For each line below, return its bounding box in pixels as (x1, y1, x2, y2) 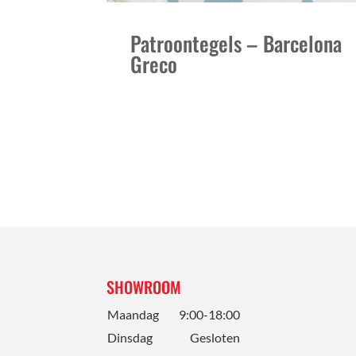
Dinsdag (107, 329, 153, 345)
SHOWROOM (106, 274, 182, 299)
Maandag (107, 306, 160, 322)
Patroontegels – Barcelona (130, 27, 342, 59)
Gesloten (190, 329, 241, 345)
